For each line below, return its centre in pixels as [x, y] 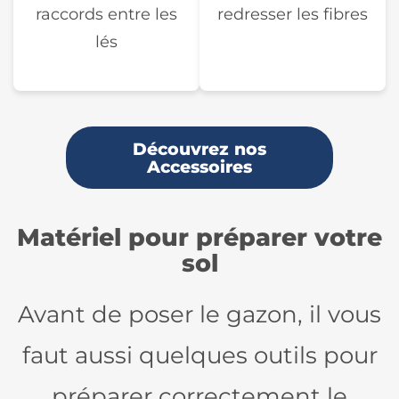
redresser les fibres [293, 13]
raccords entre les [106, 13]
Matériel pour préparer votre [199, 237]
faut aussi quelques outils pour [199, 354]
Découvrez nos [199, 148]
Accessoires [199, 166]
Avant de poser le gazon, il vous [199, 313]
